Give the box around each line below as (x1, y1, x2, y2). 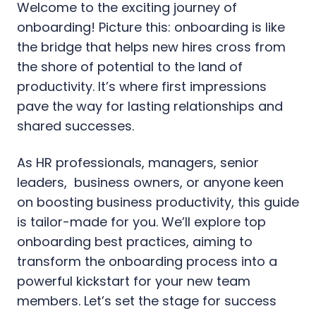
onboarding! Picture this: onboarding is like (17, 18, 285, 37)
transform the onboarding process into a (17, 253, 277, 271)
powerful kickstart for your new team (17, 272, 250, 291)
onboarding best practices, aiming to (17, 233, 253, 251)
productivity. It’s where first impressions (17, 78, 267, 96)
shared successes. (17, 117, 134, 135)
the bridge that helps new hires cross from (17, 38, 286, 56)
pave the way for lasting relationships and (17, 97, 283, 116)
